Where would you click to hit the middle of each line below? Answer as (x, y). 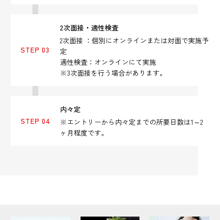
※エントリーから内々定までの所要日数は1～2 (132, 122)
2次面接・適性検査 (89, 27)
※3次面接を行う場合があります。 (113, 73)
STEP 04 (36, 121)
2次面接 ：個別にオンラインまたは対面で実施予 (135, 41)
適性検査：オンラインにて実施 (108, 62)
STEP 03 (35, 50)
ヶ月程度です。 (84, 133)
